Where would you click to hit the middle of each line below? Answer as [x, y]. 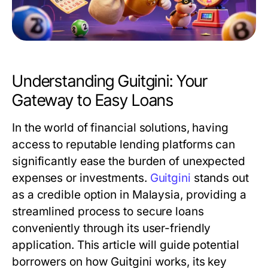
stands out [220, 178]
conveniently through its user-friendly [112, 228]
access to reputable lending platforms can [124, 144]
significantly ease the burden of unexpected [129, 161]
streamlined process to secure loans [108, 211]
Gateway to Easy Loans [93, 100]
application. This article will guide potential [126, 245]
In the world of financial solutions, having [120, 128]
